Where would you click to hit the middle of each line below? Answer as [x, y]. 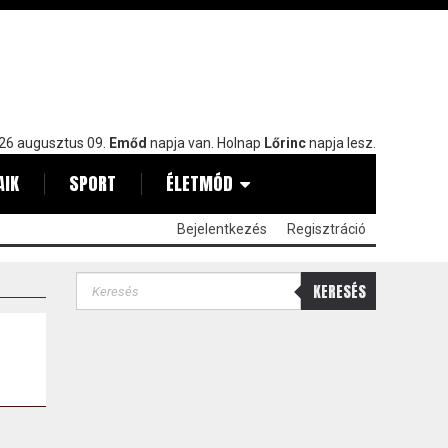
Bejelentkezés [222, 229]
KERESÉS [339, 291]
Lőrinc [286, 143]
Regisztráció [326, 229]
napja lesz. [342, 143]
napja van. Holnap [207, 143]
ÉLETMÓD [199, 183]
